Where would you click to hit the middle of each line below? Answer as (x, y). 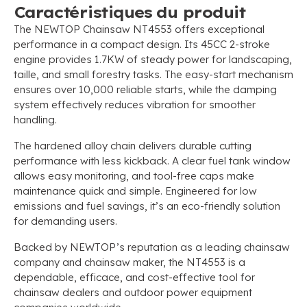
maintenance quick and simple (87, 191)
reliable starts (150, 89)
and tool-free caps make (193, 176)
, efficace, (100, 277)
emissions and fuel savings (79, 206)
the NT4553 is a (207, 262)
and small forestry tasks (101, 74)
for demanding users (64, 221)
